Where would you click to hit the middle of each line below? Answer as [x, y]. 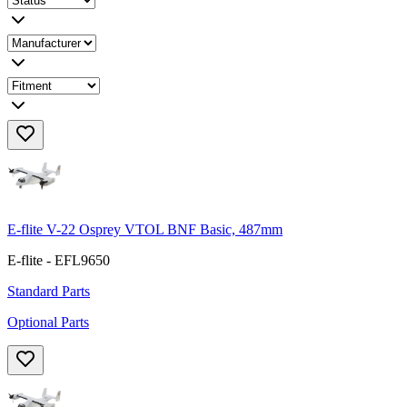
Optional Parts [48, 323]
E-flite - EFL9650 [59, 261]
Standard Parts [49, 292]
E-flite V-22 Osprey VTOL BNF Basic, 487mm [145, 230]
